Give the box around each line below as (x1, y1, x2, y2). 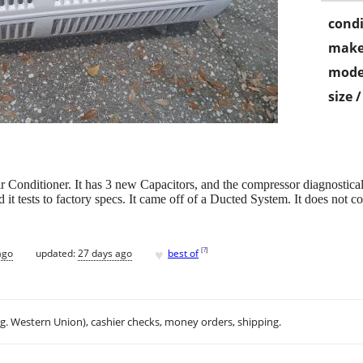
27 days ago (78, 246, 132, 260)
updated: (36, 246, 78, 260)
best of (168, 246, 199, 260)
